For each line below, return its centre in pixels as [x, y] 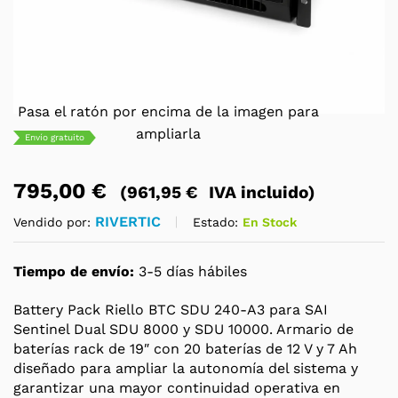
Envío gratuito [55, 137]
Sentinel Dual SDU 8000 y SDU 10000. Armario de [183, 329]
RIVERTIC [128, 222]
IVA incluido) [260, 192]
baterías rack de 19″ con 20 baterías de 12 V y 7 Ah [185, 349]
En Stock [270, 222]
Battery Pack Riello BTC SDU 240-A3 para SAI [171, 310]
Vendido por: [54, 222]
